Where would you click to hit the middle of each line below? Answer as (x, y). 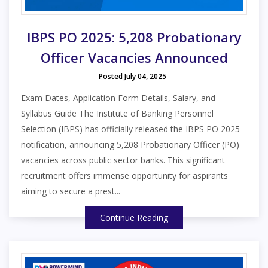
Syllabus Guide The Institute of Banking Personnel (117, 113)
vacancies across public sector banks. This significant (123, 160)
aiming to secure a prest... (71, 191)
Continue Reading (134, 217)
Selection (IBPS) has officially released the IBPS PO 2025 (130, 129)
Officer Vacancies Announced (134, 57)
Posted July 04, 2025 (133, 76)
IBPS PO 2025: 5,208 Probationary (134, 37)
